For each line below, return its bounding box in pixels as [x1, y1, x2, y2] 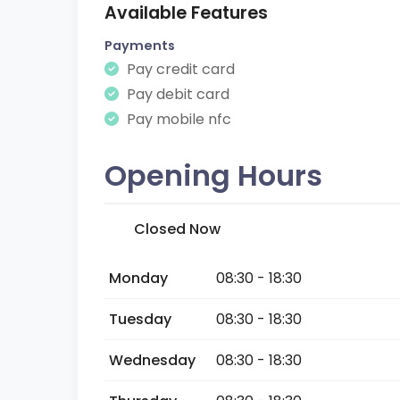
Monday [109, 268, 168, 288]
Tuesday [109, 309, 171, 329]
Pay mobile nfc [123, 109, 231, 129]
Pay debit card [123, 84, 229, 104]
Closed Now [134, 219, 221, 239]
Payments [104, 37, 175, 54]
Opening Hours [104, 155, 322, 196]
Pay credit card [123, 59, 235, 79]
